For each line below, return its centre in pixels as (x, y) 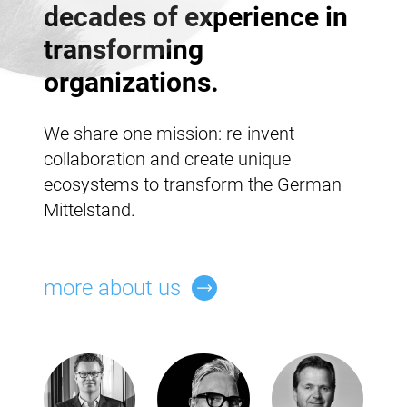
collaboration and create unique (167, 159)
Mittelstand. (89, 209)
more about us (112, 288)
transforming (124, 49)
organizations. (131, 82)
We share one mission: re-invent (169, 133)
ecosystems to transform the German (193, 184)
